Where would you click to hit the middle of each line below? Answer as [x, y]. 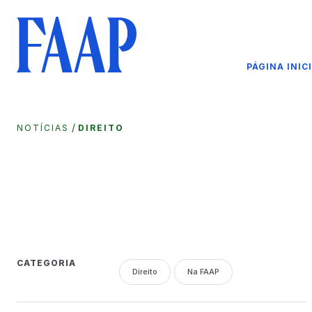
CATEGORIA [46, 263]
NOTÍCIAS [43, 127]
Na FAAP [203, 271]
